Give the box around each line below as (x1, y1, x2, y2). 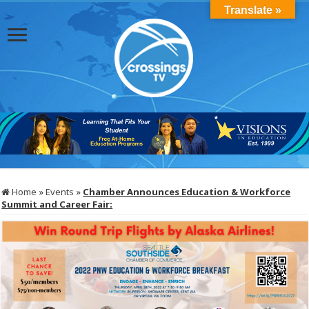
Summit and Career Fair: (1, 198, 113, 211)
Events (46, 186, 74, 199)
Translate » (224, 4, 281, 16)
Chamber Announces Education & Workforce (83, 186, 291, 199)
